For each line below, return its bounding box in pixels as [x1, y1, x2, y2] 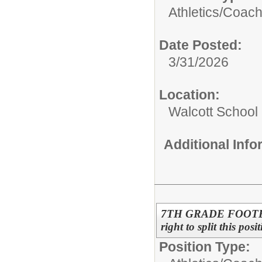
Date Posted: [159, 37, 242, 53]
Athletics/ [168, 4, 223, 20]
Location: [159, 87, 220, 102]
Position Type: [159, 239, 250, 254]
